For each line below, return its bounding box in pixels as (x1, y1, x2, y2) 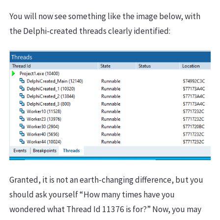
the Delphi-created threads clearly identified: (9, 26, 170, 37)
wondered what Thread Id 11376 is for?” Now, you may (9, 204, 201, 215)
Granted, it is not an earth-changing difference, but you (9, 174, 203, 186)
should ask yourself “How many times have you (9, 189, 175, 200)
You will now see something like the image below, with (9, 11, 200, 22)
